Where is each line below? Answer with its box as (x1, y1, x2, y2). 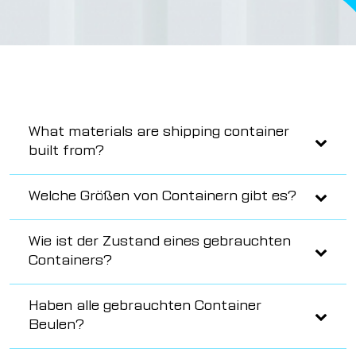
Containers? (29, 255, 112, 268)
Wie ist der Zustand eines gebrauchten (29, 236, 291, 249)
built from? (29, 145, 104, 158)
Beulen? (29, 319, 84, 332)
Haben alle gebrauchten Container (29, 300, 261, 313)
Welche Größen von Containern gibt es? (29, 191, 296, 203)
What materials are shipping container (29, 126, 289, 139)
